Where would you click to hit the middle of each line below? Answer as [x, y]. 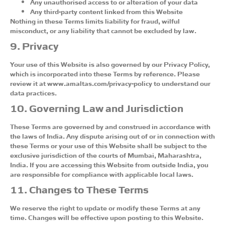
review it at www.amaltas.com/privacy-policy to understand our [110, 83]
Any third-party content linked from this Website [106, 11]
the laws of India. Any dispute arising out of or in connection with [113, 135]
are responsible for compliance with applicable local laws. [102, 174]
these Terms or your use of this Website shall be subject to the [108, 145]
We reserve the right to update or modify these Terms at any [105, 207]
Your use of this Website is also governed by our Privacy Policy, [110, 64]
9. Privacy [34, 45]
